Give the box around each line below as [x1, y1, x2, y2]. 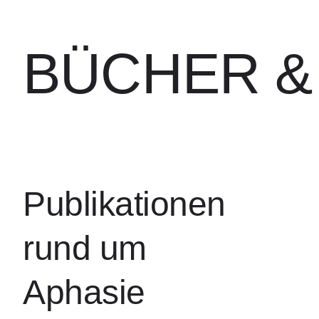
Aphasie [23, 273, 145, 311]
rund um [23, 229, 147, 267]
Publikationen [23, 185, 226, 223]
